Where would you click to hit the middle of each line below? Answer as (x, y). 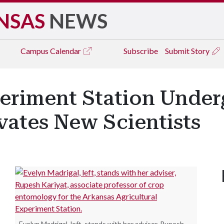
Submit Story (188, 51)
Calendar (66, 51)
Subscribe (141, 51)
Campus (35, 51)
